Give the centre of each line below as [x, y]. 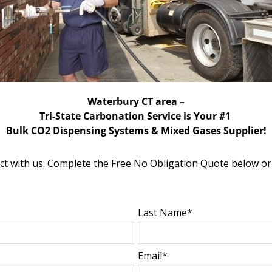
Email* [152, 256]
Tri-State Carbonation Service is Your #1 [136, 116]
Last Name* [165, 213]
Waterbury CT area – [136, 102]
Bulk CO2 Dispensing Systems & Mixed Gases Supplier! [136, 131]
